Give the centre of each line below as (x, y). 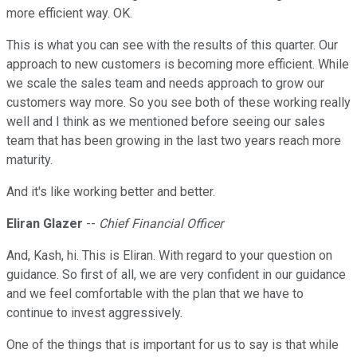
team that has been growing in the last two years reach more (174, 141)
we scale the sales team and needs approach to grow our (165, 84)
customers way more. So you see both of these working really (178, 103)
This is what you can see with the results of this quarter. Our (172, 45)
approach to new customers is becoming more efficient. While (178, 65)
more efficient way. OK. (69, 14)
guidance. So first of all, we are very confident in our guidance (176, 275)
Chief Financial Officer (161, 224)
